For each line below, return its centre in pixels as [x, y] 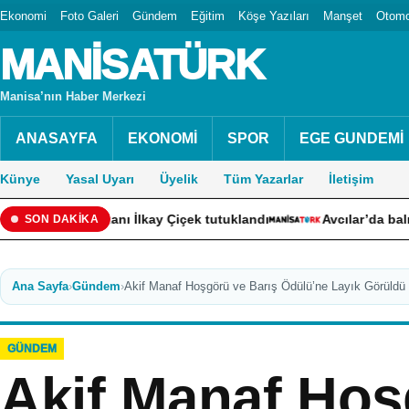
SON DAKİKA [62, 219]
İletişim [351, 179]
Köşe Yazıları [274, 16]
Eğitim [208, 16]
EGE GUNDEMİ [351, 138]
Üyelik [179, 179]
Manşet [343, 16]
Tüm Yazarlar [263, 179]
